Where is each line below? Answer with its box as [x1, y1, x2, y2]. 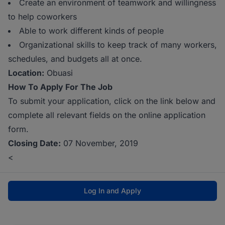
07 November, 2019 [61, 138, 138, 148]
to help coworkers [8, 12, 77, 22]
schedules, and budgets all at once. [8, 54, 142, 64]
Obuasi [44, 68, 73, 78]
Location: [8, 68, 44, 78]
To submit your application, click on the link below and [8, 96, 215, 106]
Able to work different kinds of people [19, 26, 164, 36]
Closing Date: [8, 138, 61, 148]
